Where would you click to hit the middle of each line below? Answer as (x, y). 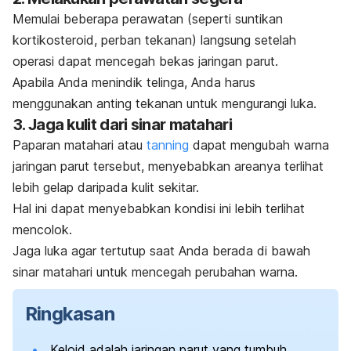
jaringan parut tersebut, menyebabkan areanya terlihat (168, 166)
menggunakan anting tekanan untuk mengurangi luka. (165, 103)
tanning (168, 145)
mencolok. (44, 229)
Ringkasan (70, 313)
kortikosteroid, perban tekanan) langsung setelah (154, 40)
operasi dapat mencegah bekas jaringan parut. (145, 61)
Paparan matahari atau (80, 145)
